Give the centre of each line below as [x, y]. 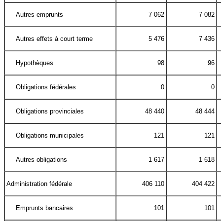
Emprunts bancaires [45, 208]
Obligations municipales [50, 136]
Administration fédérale [39, 184]
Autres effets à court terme [55, 39]
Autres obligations [42, 160]
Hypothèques [35, 63]
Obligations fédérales [46, 87]
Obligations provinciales [50, 111]
